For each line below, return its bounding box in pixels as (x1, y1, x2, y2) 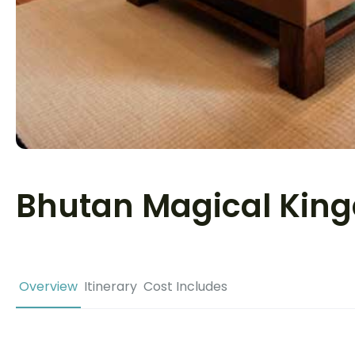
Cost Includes (143, 277, 227, 296)
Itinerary (84, 277, 137, 296)
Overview (19, 277, 78, 296)
